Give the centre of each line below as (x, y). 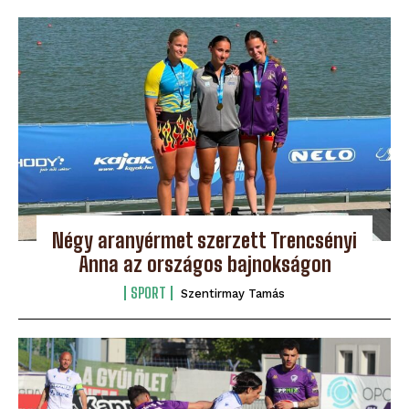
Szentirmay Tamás (233, 294)
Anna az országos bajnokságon (204, 265)
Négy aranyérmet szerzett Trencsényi (204, 241)
